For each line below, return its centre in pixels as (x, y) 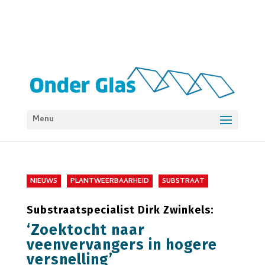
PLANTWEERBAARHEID (109, 182)
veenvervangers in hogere (122, 245)
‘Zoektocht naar (85, 230)
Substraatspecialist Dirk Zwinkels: (120, 210)
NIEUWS (43, 182)
